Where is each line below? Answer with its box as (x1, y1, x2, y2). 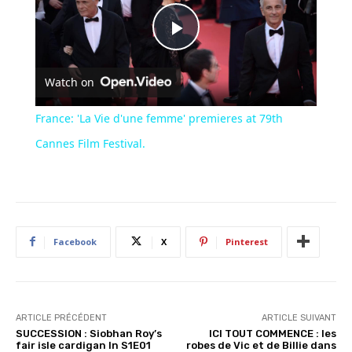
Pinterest (225, 235, 268, 247)
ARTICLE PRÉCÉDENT (16, 312, 107, 323)
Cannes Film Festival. (35, 135, 145, 151)
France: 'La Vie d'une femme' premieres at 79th (35, 110, 283, 126)
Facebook (53, 235, 97, 247)
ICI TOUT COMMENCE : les (208, 327, 336, 339)
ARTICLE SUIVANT (261, 312, 336, 323)
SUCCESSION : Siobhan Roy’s (16, 327, 162, 339)
